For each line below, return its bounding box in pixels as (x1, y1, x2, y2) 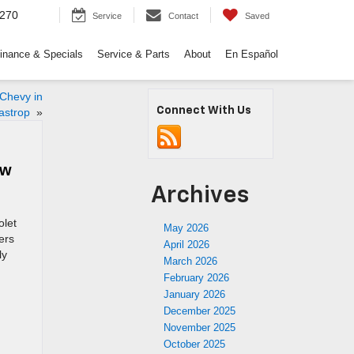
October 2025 (164, 338, 225, 350)
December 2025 (164, 305, 235, 317)
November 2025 (164, 322, 235, 333)
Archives (151, 184, 249, 208)
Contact (168, 11, 198, 21)
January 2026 (164, 288, 225, 300)
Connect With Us (156, 105, 251, 116)
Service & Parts (97, 48, 170, 61)
